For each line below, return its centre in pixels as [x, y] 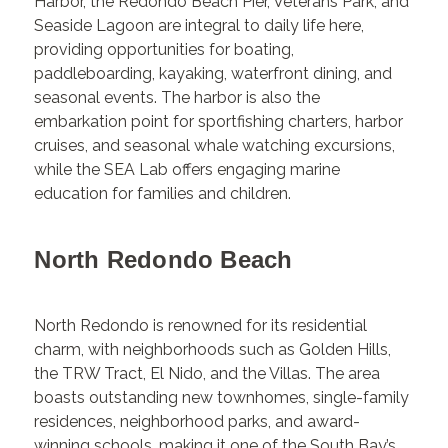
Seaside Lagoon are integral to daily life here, [199, 25]
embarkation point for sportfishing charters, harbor [219, 121]
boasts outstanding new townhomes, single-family [222, 398]
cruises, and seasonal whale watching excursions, [215, 145]
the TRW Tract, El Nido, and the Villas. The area [207, 374]
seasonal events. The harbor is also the [177, 97]
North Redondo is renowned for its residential [201, 326]
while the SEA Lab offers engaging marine [187, 169]
